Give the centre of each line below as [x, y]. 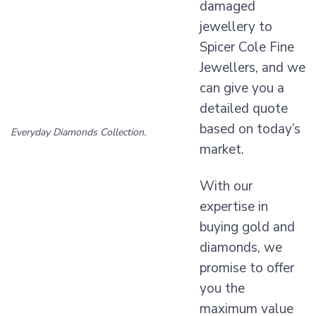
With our [226, 187]
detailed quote [244, 109]
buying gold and [247, 227]
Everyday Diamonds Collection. [78, 132]
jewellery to [236, 27]
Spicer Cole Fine [247, 48]
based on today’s [250, 129]
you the [222, 289]
